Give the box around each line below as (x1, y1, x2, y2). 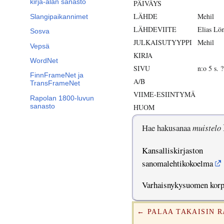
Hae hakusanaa (141, 122, 192, 134)
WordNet (30, 56, 58, 65)
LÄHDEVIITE (133, 24, 176, 34)
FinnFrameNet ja (30, 71, 83, 79)
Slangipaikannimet (30, 12, 88, 20)
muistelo (192, 122, 221, 134)
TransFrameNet (30, 79, 80, 87)
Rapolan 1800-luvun (30, 93, 94, 102)
